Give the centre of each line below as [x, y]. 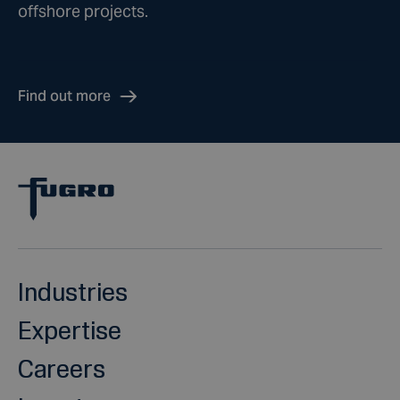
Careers [62, 368]
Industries [73, 292]
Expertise [70, 330]
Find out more [64, 96]
